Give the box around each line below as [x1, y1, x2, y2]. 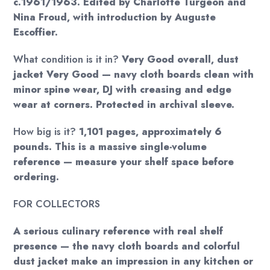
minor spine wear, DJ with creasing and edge [13, 83, 232, 97]
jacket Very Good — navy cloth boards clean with [13, 67, 254, 82]
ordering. [13, 170, 60, 184]
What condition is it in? [13, 52, 119, 67]
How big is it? [13, 125, 77, 139]
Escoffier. [13, 25, 58, 40]
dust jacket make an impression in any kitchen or [13, 254, 254, 269]
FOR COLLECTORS [13, 197, 101, 212]
